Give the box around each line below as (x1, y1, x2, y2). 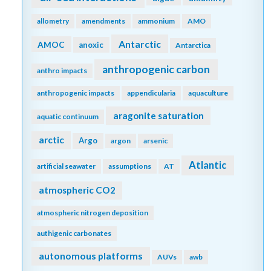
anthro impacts (37, 66, 87, 76)
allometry (37, 16, 69, 25)
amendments (82, 16, 125, 25)
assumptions (108, 162, 151, 171)
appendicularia (127, 88, 175, 98)
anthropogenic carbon (102, 63, 211, 76)
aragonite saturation (113, 109, 204, 121)
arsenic (143, 136, 168, 146)
